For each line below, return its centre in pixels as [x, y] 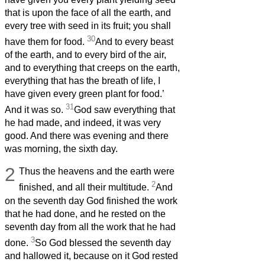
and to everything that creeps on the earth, [92, 67]
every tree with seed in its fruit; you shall [88, 25]
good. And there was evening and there [87, 136]
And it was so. [35, 110]
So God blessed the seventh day [103, 243]
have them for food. [46, 41]
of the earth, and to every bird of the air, [85, 54]
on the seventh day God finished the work [91, 201]
